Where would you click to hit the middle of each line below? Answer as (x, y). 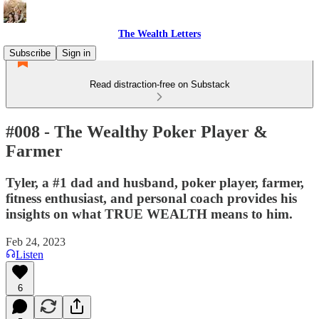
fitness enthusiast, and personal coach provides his (151, 198)
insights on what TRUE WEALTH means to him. (149, 214)
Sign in (76, 53)
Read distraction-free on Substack (159, 84)
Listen (30, 254)
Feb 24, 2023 (36, 241)
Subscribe (30, 53)
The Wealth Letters (159, 34)
